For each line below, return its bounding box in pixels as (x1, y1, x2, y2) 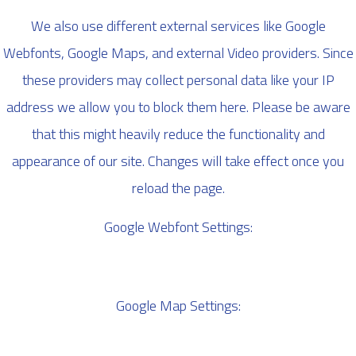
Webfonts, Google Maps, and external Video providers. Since (2, 42, 354, 64)
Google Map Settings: (115, 294, 241, 316)
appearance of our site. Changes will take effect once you (12, 150, 344, 172)
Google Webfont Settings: (103, 216, 253, 238)
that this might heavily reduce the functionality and (31, 123, 325, 145)
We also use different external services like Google (30, 15, 326, 37)
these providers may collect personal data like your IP (21, 69, 335, 91)
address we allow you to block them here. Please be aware (6, 96, 350, 118)
